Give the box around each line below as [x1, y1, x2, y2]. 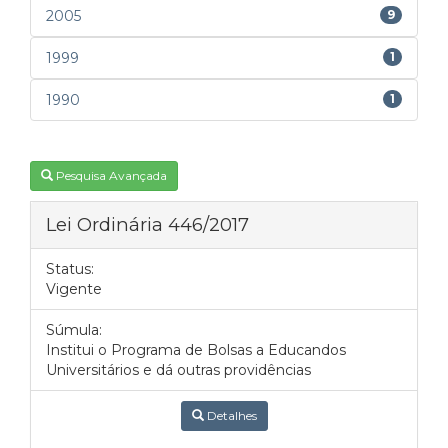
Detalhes [203, 408, 257, 423]
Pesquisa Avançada [56, 168, 167, 183]
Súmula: [46, 321, 102, 339]
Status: [46, 260, 94, 278]
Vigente [46, 280, 102, 298]
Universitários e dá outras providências [46, 361, 311, 379]
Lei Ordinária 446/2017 [46, 213, 249, 236]
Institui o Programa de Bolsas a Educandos [46, 341, 346, 359]
